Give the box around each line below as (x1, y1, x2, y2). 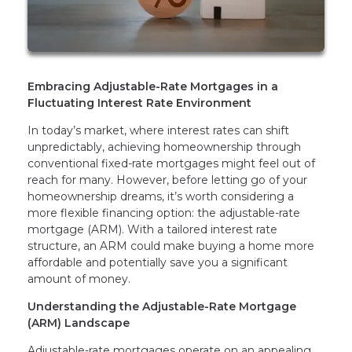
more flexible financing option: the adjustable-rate (27, 206, 300, 221)
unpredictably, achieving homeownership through (27, 140, 301, 155)
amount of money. (27, 272, 130, 287)
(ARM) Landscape (27, 316, 130, 331)
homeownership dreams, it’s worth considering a (27, 189, 294, 204)
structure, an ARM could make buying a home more (27, 239, 314, 254)
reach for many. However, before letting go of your (27, 173, 307, 188)
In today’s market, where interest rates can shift (27, 123, 289, 138)
